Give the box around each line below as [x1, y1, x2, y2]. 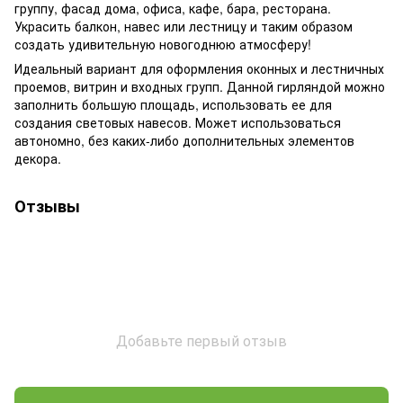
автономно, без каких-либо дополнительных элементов [14, 130, 354, 149]
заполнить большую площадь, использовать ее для [14, 94, 332, 113]
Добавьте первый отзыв [116, 329, 287, 351]
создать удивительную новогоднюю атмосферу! [14, 34, 311, 53]
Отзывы [14, 193, 80, 218]
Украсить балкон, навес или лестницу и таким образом [14, 16, 353, 35]
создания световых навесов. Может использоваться [14, 112, 341, 131]
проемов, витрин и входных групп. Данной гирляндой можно [14, 76, 385, 95]
